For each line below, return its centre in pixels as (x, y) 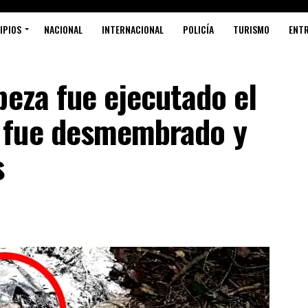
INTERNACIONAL (133, 29)
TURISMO (251, 29)
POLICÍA (198, 29)
